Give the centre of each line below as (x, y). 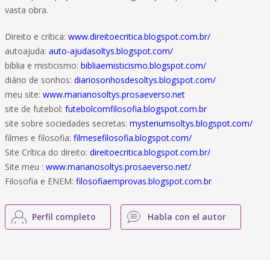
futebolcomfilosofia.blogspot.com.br (136, 109)
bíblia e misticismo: (43, 65)
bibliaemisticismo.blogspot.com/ (143, 65)
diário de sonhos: (39, 80)
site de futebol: (35, 109)
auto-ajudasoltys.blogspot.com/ (111, 51)
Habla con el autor (187, 217)
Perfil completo (64, 217)
